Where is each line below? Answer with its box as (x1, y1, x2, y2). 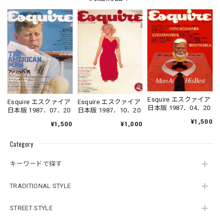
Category (10, 138, 33, 149)
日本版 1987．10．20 (77, 106, 141, 114)
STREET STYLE (10, 204, 53, 212)
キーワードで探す (10, 160, 62, 168)
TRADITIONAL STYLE (10, 182, 71, 190)
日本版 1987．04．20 (147, 104, 211, 111)
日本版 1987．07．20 (7, 106, 71, 114)
